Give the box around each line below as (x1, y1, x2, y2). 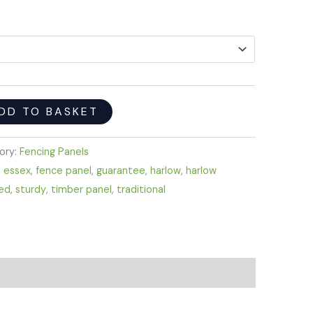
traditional (117, 183, 166, 196)
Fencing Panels (20, 145, 89, 159)
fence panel (36, 164, 92, 177)
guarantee (96, 164, 146, 177)
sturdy (15, 183, 47, 196)
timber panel (51, 183, 112, 196)
